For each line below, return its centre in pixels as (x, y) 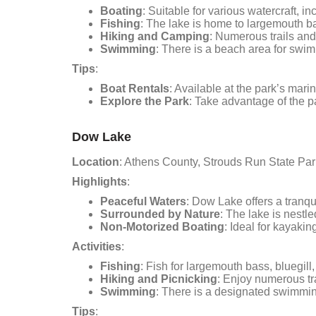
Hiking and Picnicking (159, 279)
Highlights (99, 182)
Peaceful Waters (143, 201)
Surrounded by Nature (160, 214)
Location (96, 162)
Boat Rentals (135, 89)
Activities (97, 247)
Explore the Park (145, 101)
